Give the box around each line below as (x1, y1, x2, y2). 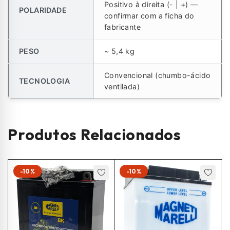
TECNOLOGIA (19, 76, 70, 85)
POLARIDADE (19, 6, 67, 14)
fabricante (104, 23, 141, 31)
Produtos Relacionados (8, 125, 181, 144)
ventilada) (104, 82, 140, 91)
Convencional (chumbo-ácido (104, 71, 211, 80)
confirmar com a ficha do (104, 11, 195, 20)
